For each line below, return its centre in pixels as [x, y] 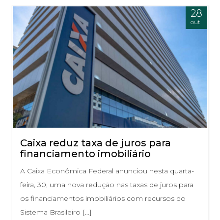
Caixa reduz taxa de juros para [96, 143]
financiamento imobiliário [85, 154]
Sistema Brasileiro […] [56, 212]
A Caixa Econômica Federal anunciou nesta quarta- [107, 171]
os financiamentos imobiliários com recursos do [103, 199]
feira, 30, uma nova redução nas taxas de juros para [107, 185]
